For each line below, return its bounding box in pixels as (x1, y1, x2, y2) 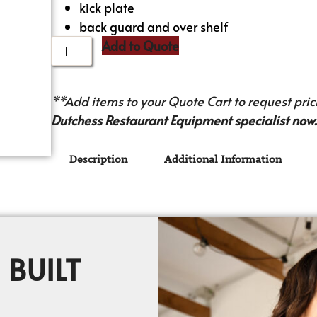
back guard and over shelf (79, 17, 229, 35)
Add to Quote (102, 36, 180, 54)
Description (69, 152, 128, 166)
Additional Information (164, 152, 282, 166)
